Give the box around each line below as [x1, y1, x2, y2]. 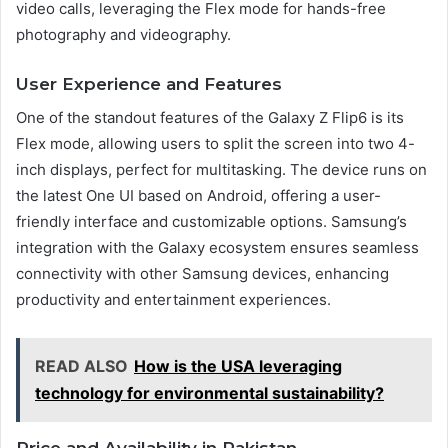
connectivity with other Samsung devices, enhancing [16, 263, 389, 283]
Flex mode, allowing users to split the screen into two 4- [16, 133, 415, 153]
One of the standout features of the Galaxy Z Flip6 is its [16, 107, 404, 127]
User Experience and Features [16, 74, 282, 95]
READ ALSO [35, 355, 128, 376]
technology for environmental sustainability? [35, 382, 384, 403]
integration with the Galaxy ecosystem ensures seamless [16, 237, 419, 257]
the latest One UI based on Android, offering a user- [16, 185, 381, 205]
